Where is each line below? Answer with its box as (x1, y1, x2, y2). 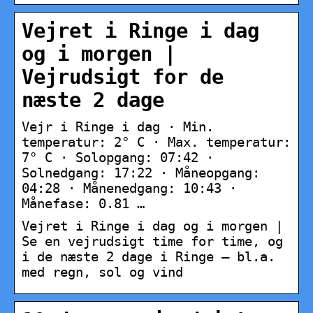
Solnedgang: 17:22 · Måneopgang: (22, 165, 260, 181)
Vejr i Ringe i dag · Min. (22, 119, 214, 135)
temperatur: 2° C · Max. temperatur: (22, 134, 291, 150)
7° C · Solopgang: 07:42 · (22, 150, 214, 166)
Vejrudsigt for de (22, 66, 224, 89)
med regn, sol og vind (22, 264, 183, 280)
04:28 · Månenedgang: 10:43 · (22, 180, 237, 196)
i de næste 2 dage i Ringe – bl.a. (22, 249, 275, 265)
